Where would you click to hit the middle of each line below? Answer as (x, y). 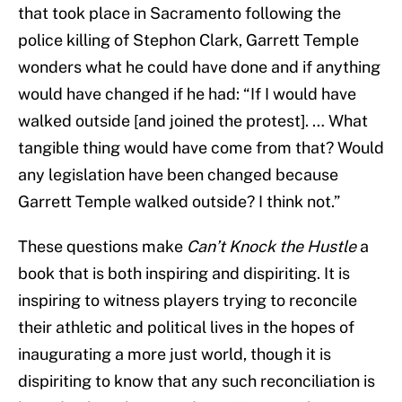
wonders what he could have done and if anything (199, 67)
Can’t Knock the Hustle (271, 247)
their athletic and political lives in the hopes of (186, 328)
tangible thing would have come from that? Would (201, 148)
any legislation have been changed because (178, 175)
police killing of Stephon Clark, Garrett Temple (188, 40)
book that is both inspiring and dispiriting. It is (184, 274)
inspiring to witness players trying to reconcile (188, 301)
